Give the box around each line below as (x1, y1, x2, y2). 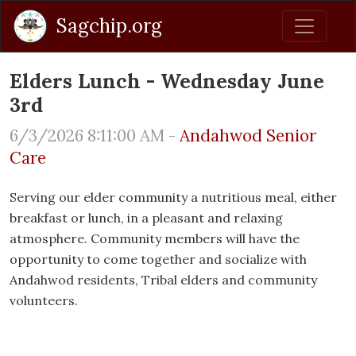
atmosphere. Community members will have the (10, 230, 300, 246)
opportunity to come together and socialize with (10, 251, 307, 267)
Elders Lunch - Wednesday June (10, 68, 324, 94)
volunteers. (10, 292, 78, 308)
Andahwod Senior (180, 125, 316, 146)
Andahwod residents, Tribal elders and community (10, 272, 317, 288)
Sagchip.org (56, 14, 162, 38)
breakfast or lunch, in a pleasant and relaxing (10, 210, 283, 226)
